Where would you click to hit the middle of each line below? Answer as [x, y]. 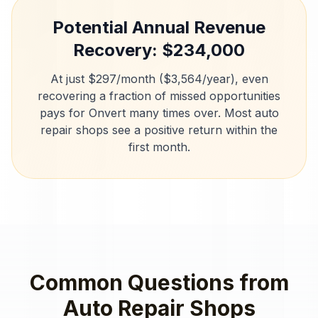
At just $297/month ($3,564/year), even [159, 79]
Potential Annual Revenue [159, 27]
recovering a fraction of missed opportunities [159, 96]
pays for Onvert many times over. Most [147, 113]
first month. [159, 147]
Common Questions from [159, 283]
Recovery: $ [123, 50]
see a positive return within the [193, 130]
